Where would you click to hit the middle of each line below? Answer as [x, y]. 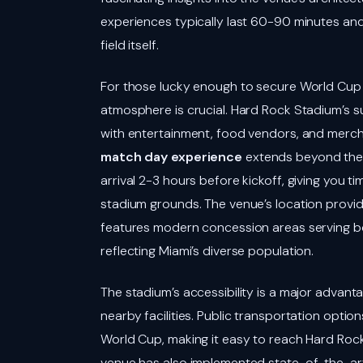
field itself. [130, 45]
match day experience [171, 157]
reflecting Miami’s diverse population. [207, 251]
